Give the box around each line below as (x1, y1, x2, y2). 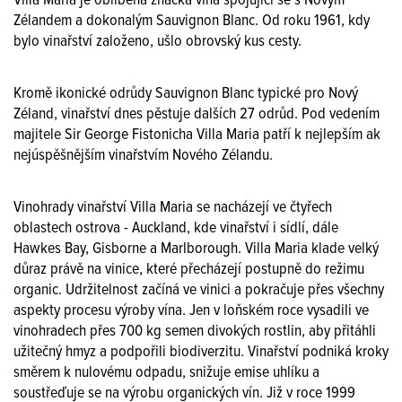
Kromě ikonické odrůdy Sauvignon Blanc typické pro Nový (13, 85, 358, 101)
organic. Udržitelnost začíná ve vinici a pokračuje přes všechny (13, 282, 384, 298)
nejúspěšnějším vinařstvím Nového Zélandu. (13, 147, 273, 163)
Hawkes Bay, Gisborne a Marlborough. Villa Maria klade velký (13, 240, 379, 257)
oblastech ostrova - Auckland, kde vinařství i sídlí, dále (13, 220, 338, 236)
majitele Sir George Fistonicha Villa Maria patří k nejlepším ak (13, 127, 380, 143)
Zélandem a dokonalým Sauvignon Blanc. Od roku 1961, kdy (13, 13, 370, 29)
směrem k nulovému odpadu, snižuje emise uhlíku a (13, 364, 319, 380)
